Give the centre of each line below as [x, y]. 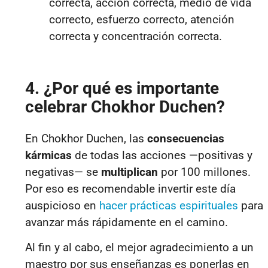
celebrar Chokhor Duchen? [125, 106]
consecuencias [186, 138]
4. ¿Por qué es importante [122, 88]
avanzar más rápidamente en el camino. [127, 222]
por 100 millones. [204, 172]
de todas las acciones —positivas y [162, 155]
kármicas [48, 155]
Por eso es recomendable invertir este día [130, 188]
